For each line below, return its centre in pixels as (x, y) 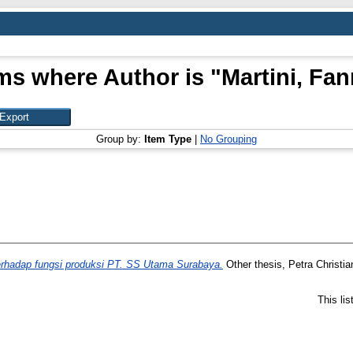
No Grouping (229, 139)
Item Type (168, 139)
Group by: (120, 139)
